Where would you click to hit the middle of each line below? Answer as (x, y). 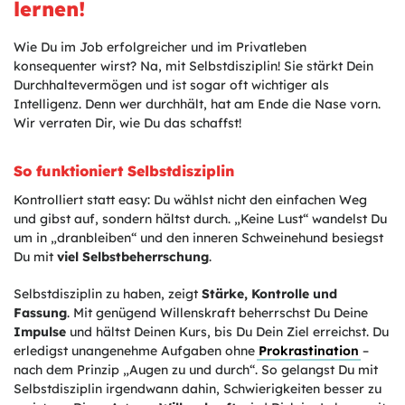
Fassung (40, 313)
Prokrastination (309, 351)
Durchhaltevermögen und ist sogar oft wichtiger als (171, 85)
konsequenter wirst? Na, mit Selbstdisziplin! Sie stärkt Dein (193, 66)
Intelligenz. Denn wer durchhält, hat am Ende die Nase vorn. (197, 104)
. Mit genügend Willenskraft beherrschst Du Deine (217, 313)
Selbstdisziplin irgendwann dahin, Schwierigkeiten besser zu (198, 389)
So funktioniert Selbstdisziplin (124, 171)
